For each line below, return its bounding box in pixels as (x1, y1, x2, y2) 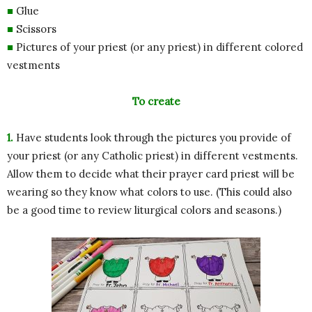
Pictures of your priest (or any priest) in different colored (13, 40, 303, 54)
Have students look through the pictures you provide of (13, 131, 291, 145)
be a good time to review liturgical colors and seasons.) (7, 203, 281, 217)
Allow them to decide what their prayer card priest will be (7, 167, 295, 181)
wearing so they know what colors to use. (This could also (7, 185, 292, 199)
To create (132, 95, 180, 109)
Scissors (13, 22, 56, 36)
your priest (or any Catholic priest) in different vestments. (7, 149, 298, 163)
